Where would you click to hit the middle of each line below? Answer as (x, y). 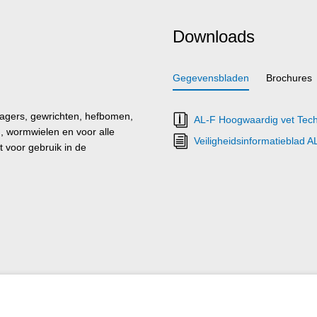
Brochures (289, 77)
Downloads (214, 36)
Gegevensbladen (211, 77)
